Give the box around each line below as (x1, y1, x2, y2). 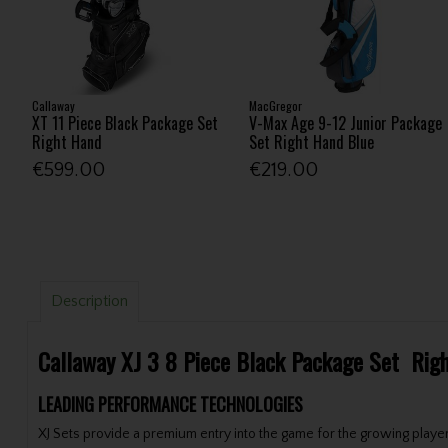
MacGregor (249, 96, 303, 114)
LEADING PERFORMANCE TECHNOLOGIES (37, 390, 307, 417)
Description (50, 292, 128, 311)
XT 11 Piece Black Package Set (31, 110, 218, 135)
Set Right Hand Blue (249, 129, 375, 154)
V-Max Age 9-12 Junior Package (249, 110, 443, 135)
